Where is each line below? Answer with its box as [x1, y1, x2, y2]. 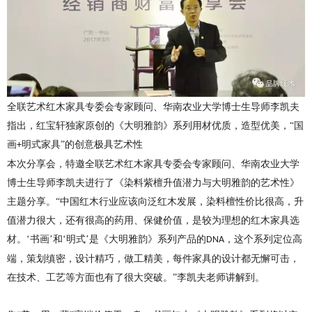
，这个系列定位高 [224, 234, 302, 245]
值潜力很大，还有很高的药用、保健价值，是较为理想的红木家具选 [7, 215, 299, 226]
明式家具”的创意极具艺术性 [22, 139, 143, 150]
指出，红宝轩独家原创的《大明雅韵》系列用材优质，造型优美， [7, 120, 290, 132]
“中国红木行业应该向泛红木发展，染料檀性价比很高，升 [56, 196, 304, 208]
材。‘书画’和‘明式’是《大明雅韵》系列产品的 [7, 234, 206, 245]
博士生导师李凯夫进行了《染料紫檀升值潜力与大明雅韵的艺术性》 [7, 178, 299, 189]
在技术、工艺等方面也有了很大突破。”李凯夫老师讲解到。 [7, 272, 265, 283]
